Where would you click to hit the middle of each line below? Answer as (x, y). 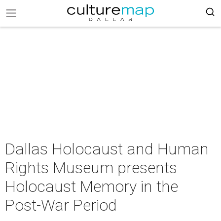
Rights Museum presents (91, 168)
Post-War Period (61, 205)
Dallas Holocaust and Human (107, 149)
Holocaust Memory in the (92, 186)
